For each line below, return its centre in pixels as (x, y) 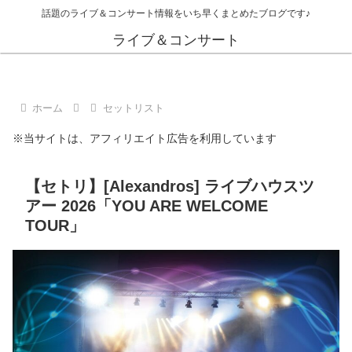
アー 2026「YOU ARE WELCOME (147, 205)
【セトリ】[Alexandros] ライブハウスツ (170, 186)
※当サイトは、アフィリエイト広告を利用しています (145, 139)
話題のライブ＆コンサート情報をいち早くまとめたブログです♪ (176, 14)
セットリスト (133, 108)
